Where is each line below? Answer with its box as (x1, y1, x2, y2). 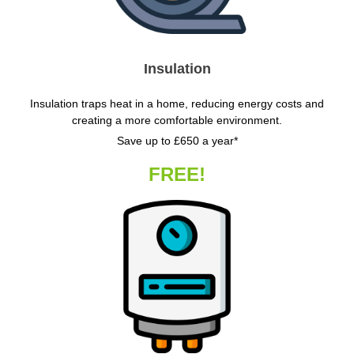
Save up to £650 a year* (116, 134, 238, 147)
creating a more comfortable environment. (72, 113, 282, 126)
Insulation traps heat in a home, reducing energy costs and (30, 96, 324, 110)
